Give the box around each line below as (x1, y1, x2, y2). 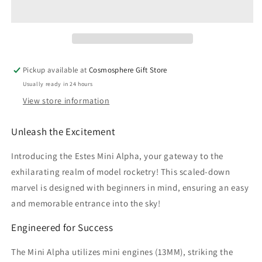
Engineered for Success (11, 221, 113, 235)
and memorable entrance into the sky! (11, 198, 161, 209)
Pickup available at (23, 65, 89, 75)
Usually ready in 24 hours (23, 80, 93, 88)
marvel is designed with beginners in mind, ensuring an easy (11, 182, 249, 194)
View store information (23, 95, 110, 106)
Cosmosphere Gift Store (89, 65, 167, 75)
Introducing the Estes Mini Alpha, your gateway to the (11, 150, 223, 162)
